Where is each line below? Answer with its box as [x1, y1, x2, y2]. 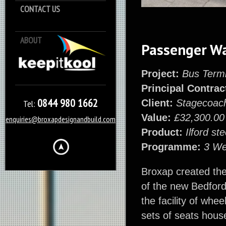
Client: [141, 97, 173, 108]
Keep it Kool [149, 35, 179, 42]
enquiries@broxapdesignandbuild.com [6, 114, 116, 124]
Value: [141, 112, 171, 123]
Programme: [141, 141, 201, 152]
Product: [141, 127, 183, 138]
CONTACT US [20, 4, 60, 15]
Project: [141, 68, 179, 79]
